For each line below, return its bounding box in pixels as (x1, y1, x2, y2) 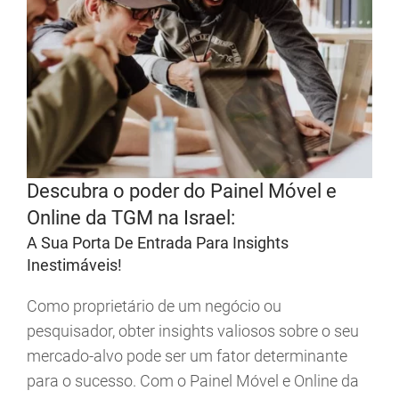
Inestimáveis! (27, 256, 122, 275)
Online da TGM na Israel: (27, 207, 235, 230)
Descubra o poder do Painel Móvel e (27, 180, 337, 203)
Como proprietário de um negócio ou (27, 297, 281, 316)
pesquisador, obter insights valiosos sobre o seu (27, 322, 359, 341)
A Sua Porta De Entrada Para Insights (27, 233, 289, 253)
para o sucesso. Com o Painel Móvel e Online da (27, 371, 359, 391)
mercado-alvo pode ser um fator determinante (27, 346, 347, 366)
